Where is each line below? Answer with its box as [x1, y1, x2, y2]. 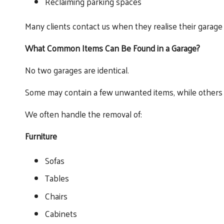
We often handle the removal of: [25, 106, 142, 121]
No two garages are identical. [25, 62, 129, 77]
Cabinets [45, 206, 77, 221]
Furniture [25, 128, 57, 143]
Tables [45, 170, 69, 186]
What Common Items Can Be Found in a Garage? [25, 40, 200, 55]
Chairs [45, 188, 67, 203]
